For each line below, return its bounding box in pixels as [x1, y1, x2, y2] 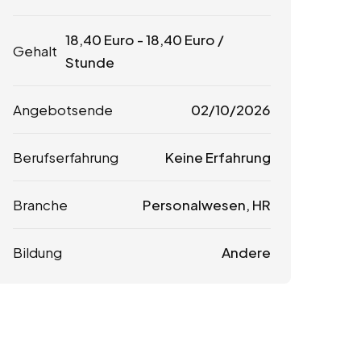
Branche [13, 196, 68, 214]
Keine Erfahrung [164, 148, 271, 167]
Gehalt [13, 42, 57, 60]
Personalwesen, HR [142, 196, 271, 214]
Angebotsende [13, 101, 113, 119]
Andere [221, 243, 271, 262]
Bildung [13, 243, 62, 262]
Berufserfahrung [13, 148, 118, 167]
